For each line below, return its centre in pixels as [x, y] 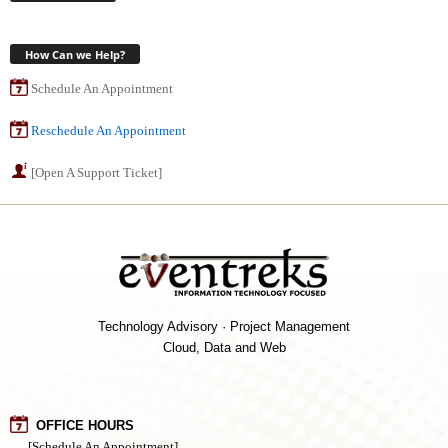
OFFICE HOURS [81, 425]
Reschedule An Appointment [108, 130]
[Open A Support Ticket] [96, 172]
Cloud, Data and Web [224, 347]
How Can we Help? [75, 54]
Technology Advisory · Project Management [224, 326]
